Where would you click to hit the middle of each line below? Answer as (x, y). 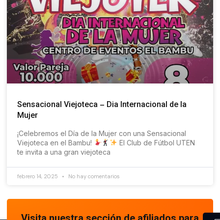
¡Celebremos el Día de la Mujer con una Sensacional (102, 133)
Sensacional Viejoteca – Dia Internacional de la (102, 105)
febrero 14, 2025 (38, 176)
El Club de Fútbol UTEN (156, 142)
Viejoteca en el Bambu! (55, 142)
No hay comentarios (93, 176)
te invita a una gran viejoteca (64, 152)
